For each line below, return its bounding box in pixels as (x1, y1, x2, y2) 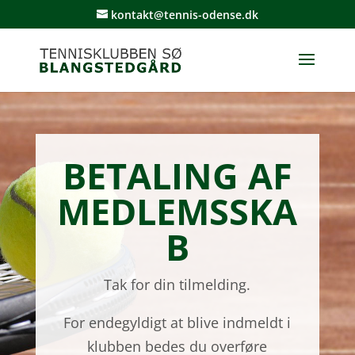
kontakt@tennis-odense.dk (110, 6, 258, 22)
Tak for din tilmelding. (104, 275, 251, 294)
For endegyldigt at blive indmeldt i (63, 313, 292, 332)
